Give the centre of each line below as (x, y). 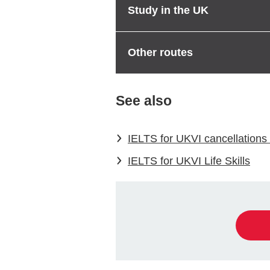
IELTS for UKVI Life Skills (189, 161)
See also (144, 100)
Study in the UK (168, 10)
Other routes (160, 52)
